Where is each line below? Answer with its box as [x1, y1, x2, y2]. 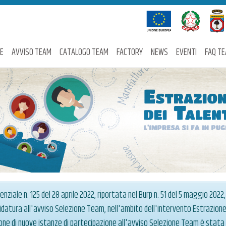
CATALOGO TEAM [60, 45, 108, 60]
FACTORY [117, 45, 143, 60]
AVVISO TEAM [12, 45, 51, 60]
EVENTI [176, 45, 197, 60]
